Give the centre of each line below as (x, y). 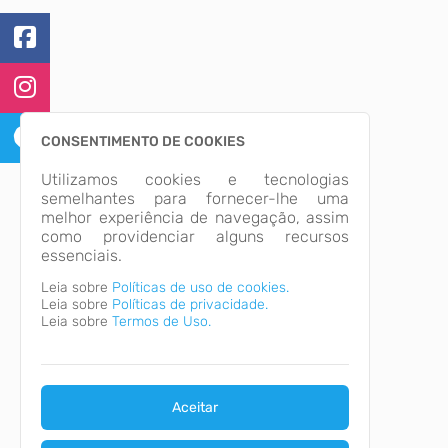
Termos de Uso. (161, 321)
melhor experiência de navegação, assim (195, 217)
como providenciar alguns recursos (195, 236)
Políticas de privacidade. (190, 304)
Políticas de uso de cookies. (200, 287)
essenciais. (81, 255)
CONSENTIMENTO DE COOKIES (143, 141)
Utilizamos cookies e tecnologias (195, 179)
